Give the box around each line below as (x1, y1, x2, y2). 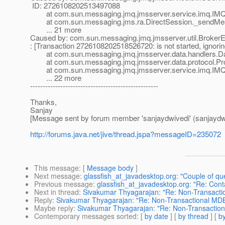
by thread (178, 211, 208, 221)
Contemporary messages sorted (34, 211, 137, 221)
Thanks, (30, 96, 57, 107)
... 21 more (30, 24, 81, 35)
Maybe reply (34, 203, 73, 213)
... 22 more (30, 72, 81, 83)
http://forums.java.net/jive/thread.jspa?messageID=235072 (30, 129, 221, 140)
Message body (87, 163, 134, 173)
